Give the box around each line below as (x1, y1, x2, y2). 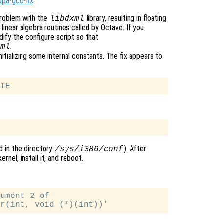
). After (123, 144, 146, 153)
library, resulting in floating (84, 13, 166, 23)
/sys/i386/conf (54, 145, 123, 154)
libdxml (49, 14, 84, 23)
